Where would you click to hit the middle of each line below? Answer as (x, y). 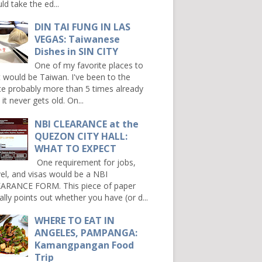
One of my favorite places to (89, 65)
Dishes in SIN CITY (77, 52)
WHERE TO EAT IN (75, 221)
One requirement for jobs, (85, 162)
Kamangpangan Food (85, 245)
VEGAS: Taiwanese (77, 39)
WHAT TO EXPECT (76, 148)
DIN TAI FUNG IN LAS (83, 27)
